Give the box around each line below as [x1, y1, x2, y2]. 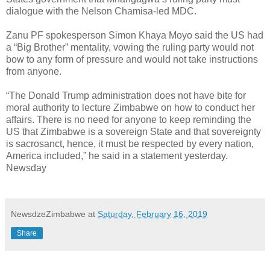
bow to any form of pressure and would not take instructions [6, 54, 258, 64]
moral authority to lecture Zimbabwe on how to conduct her [6, 102, 255, 113]
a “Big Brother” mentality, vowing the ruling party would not [6, 42, 254, 52]
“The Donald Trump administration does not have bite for [6, 90, 246, 101]
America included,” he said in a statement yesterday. [6, 150, 228, 161]
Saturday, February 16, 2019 [98, 209, 207, 219]
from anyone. [6, 66, 61, 77]
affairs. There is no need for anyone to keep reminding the [6, 114, 251, 125]
